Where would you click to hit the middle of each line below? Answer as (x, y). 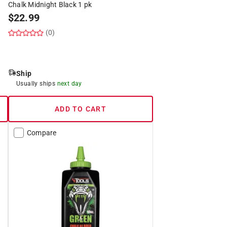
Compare (42, 133)
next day (69, 83)
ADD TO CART (81, 109)
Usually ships (36, 83)
